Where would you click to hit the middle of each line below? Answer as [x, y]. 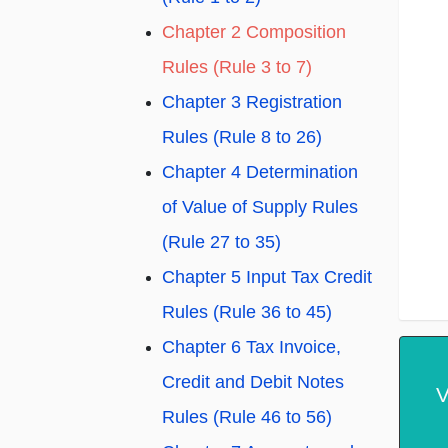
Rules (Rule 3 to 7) [237, 67]
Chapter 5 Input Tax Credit [267, 277]
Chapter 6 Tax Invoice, [251, 347]
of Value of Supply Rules [260, 207]
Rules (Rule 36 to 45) [247, 312]
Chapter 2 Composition [254, 32]
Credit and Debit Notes [253, 382]
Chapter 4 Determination [260, 172]
